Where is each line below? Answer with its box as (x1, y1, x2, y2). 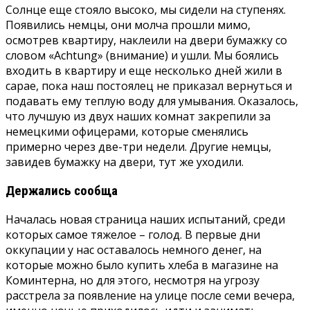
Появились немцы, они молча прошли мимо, (6, 17, 250, 33)
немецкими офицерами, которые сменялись (6, 123, 248, 139)
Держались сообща (6, 183, 118, 199)
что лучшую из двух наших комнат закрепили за (6, 108, 271, 124)
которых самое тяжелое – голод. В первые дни (6, 227, 260, 243)
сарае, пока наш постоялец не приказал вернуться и (6, 77, 292, 93)
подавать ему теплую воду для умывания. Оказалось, (6, 93, 298, 109)
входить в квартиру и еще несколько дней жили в (6, 62, 282, 78)
